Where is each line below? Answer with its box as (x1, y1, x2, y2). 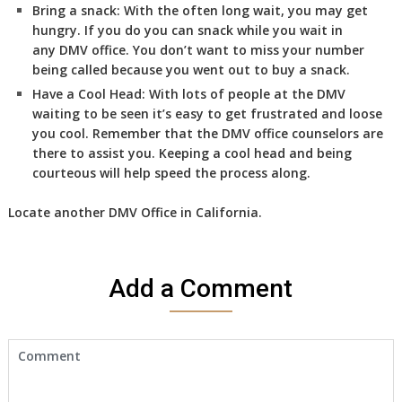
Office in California (136, 203, 258, 221)
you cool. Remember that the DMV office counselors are (31, 125, 383, 142)
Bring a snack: (31, 2, 124, 19)
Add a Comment (109, 273, 293, 303)
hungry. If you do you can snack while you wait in (31, 22, 343, 39)
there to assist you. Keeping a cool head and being (31, 144, 352, 162)
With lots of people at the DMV (144, 85, 345, 102)
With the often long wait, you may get (123, 2, 368, 19)
